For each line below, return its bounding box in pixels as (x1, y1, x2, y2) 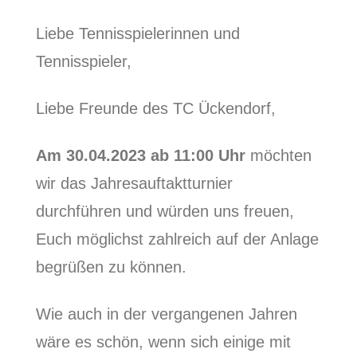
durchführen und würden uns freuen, (35, 202, 294, 220)
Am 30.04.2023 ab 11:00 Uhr (35, 146, 245, 164)
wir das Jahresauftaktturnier (35, 174, 233, 192)
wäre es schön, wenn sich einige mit (35, 332, 291, 351)
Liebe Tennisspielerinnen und (35, 24, 240, 42)
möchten (245, 146, 312, 164)
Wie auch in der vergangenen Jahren (35, 304, 297, 323)
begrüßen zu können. (35, 257, 186, 276)
